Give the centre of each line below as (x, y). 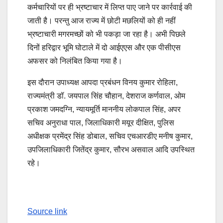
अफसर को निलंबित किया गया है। (75, 61)
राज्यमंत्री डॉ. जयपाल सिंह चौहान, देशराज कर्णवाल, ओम (106, 96)
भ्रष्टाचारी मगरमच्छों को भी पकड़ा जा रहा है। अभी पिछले (107, 34)
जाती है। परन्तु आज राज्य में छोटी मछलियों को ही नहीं (102, 20)
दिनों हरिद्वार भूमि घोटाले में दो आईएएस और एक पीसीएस (104, 47)
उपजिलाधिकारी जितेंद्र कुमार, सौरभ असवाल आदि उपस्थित (111, 149)
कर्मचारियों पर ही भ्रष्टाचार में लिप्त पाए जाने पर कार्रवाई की (110, 7)
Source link (47, 211)
